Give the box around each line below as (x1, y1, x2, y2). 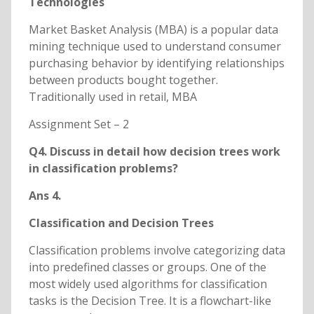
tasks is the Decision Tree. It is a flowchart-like (28, 293, 271, 309)
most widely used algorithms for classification (28, 276, 267, 292)
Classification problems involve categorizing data (28, 243, 285, 259)
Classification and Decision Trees (28, 215, 214, 231)
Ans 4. (28, 188, 61, 204)
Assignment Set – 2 (28, 116, 129, 132)
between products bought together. (28, 72, 218, 88)
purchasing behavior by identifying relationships (28, 55, 285, 71)
